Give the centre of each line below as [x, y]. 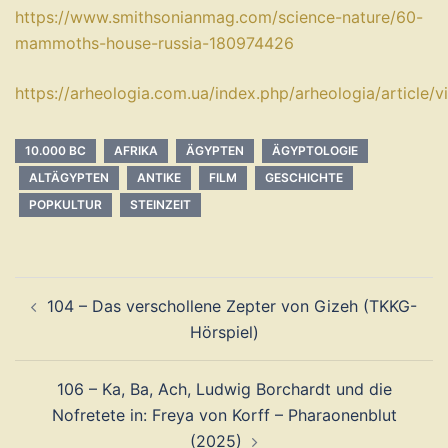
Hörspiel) [224, 332]
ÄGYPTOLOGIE [315, 150]
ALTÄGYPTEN [69, 177]
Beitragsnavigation [124, 289]
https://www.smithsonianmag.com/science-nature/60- [219, 17]
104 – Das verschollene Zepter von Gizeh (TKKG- [232, 306]
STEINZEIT [160, 204]
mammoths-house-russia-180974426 [154, 43]
